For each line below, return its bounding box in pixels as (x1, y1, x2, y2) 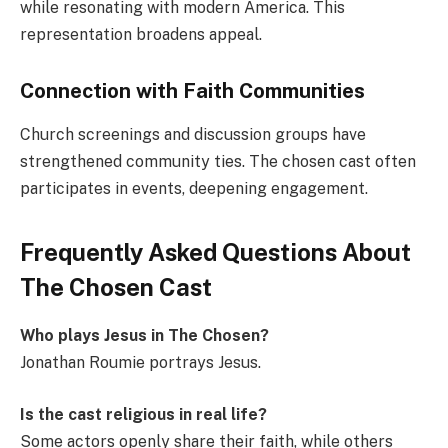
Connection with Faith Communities (20, 78, 365, 103)
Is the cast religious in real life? (20, 404, 267, 424)
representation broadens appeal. (20, 25, 262, 45)
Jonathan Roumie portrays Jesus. (20, 353, 261, 373)
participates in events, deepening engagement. (20, 179, 368, 199)
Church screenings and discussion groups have (20, 125, 366, 145)
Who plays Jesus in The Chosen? (20, 326, 269, 346)
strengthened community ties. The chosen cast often (20, 152, 416, 172)
